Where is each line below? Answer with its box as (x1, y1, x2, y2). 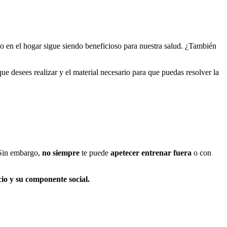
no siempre (42, 148, 80, 157)
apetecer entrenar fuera (110, 148, 192, 157)
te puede (80, 148, 110, 157)
